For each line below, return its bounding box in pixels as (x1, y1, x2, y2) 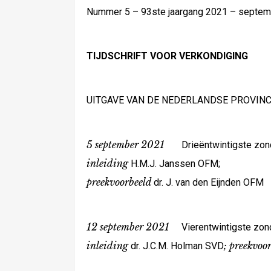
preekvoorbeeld (87, 176, 154, 188)
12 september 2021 (87, 221, 181, 233)
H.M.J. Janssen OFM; (131, 158, 220, 169)
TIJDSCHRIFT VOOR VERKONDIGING (87, 50, 248, 62)
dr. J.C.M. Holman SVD (131, 240, 224, 252)
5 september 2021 (87, 139, 165, 151)
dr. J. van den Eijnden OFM (154, 177, 264, 188)
